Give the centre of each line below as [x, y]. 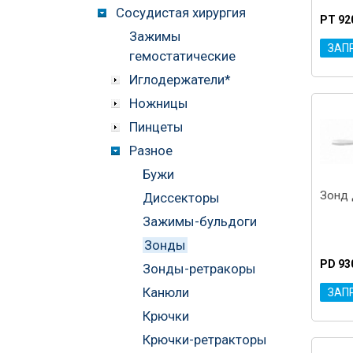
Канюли [166, 292]
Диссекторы [181, 197]
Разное [151, 150]
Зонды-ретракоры [199, 268]
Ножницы [159, 103]
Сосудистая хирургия [181, 12]
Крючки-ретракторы [205, 339]
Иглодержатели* [180, 79]
